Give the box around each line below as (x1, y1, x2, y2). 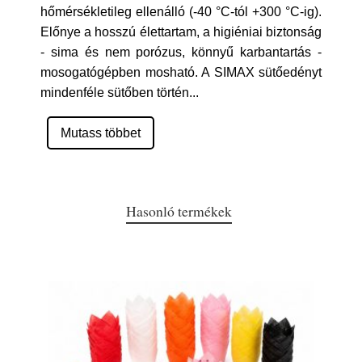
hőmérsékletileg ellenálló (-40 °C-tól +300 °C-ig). (40, 5, 322, 19)
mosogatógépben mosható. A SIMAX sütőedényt (40, 65, 322, 79)
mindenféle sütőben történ (40, 86, 189, 99)
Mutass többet (61, 126, 141, 140)
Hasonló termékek (125, 201, 232, 221)
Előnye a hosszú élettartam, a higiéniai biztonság (40, 25, 322, 39)
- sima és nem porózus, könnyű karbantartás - (40, 45, 322, 59)
